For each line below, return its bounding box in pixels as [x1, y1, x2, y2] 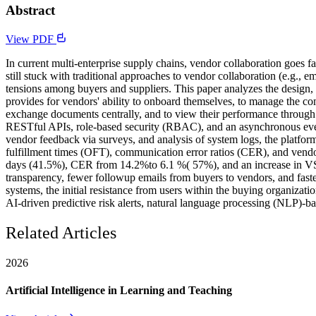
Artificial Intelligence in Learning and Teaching [6, 284, 232, 296]
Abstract [6, 3, 55, 18]
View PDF [6, 32, 56, 45]
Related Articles [6, 223, 116, 242]
